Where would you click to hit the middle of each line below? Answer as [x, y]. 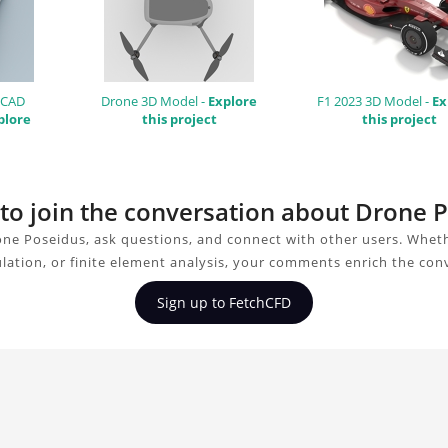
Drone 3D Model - [154, 100]
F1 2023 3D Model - [374, 100]
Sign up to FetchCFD [224, 302]
